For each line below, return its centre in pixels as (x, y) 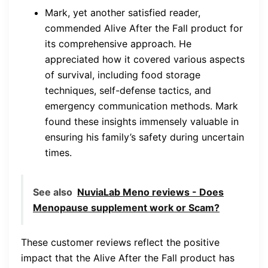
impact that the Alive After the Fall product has (128, 258)
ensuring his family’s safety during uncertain (144, 137)
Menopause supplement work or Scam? (126, 208)
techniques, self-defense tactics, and (128, 91)
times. (58, 153)
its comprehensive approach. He (118, 44)
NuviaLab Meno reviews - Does (150, 192)
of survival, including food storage (123, 75)
